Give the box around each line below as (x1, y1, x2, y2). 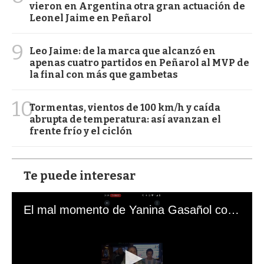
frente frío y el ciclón (29, 125, 133, 137)
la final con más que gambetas (29, 68, 178, 80)
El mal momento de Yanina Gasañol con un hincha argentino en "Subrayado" (227, 203, 239, 216)
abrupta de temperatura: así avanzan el (29, 113, 221, 125)
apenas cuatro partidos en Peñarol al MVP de (29, 57, 249, 68)
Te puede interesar (24, 168, 136, 183)
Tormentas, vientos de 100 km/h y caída (29, 101, 220, 113)
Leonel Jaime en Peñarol (29, 12, 151, 24)
